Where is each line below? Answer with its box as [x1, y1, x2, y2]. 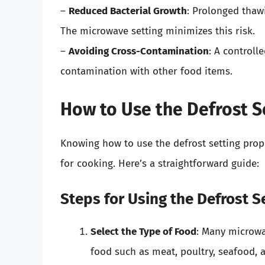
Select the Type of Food [91, 225, 196, 238]
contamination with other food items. [60, 65, 232, 78]
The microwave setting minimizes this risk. [60, 25, 255, 38]
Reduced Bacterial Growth [69, 5, 187, 18]
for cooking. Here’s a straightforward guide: [60, 157, 259, 170]
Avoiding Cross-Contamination [69, 45, 209, 58]
